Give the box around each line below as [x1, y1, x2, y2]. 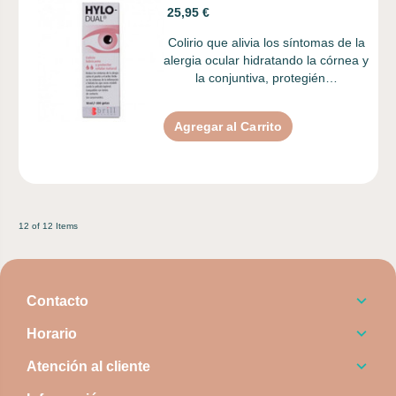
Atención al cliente [27, 358, 150, 374]
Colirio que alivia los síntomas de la [167, 34, 365, 49]
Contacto [27, 293, 88, 308]
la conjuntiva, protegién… [194, 70, 338, 85]
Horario [27, 325, 77, 341]
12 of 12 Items [18, 220, 78, 231]
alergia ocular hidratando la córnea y [164, 52, 369, 67]
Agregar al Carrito [174, 118, 283, 133]
